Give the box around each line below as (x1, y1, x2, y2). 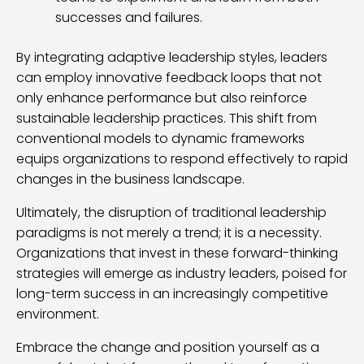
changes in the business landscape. (16, 169, 245, 188)
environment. (16, 304, 99, 323)
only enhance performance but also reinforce (16, 88, 307, 107)
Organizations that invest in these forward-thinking (16, 243, 338, 262)
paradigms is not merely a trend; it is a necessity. (16, 223, 322, 242)
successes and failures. (55, 7, 202, 27)
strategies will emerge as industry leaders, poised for (16, 263, 347, 283)
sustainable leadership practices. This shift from (16, 108, 317, 128)
